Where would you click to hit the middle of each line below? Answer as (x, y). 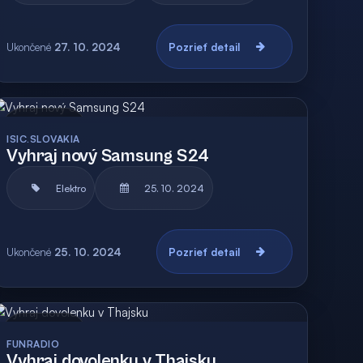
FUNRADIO (33, 344)
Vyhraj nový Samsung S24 (108, 156)
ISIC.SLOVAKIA (43, 139)
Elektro (71, 188)
